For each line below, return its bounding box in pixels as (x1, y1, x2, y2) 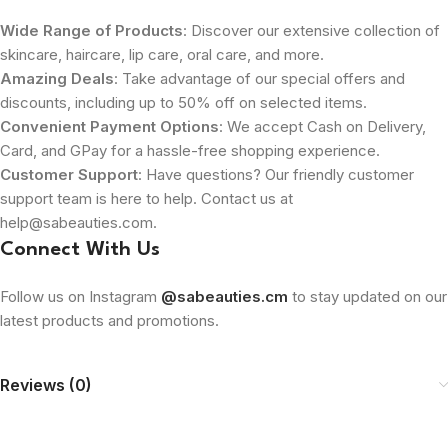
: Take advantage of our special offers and (114, 68, 405, 88)
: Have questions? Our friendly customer (138, 164, 414, 184)
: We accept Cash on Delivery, (219, 116, 426, 136)
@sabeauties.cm (161, 286, 288, 306)
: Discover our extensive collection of (183, 20, 440, 40)
